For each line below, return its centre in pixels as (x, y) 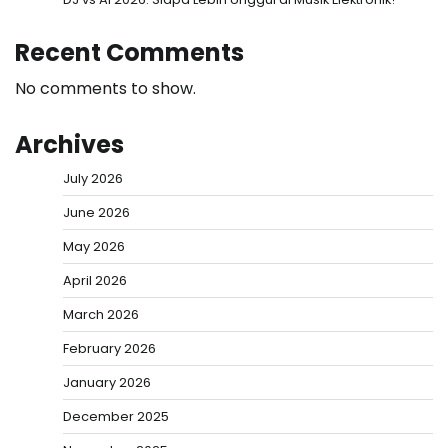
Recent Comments (129, 52)
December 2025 (116, 416)
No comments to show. (105, 88)
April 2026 (95, 280)
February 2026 (109, 348)
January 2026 (107, 382)
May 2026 (94, 246)
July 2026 (93, 178)
